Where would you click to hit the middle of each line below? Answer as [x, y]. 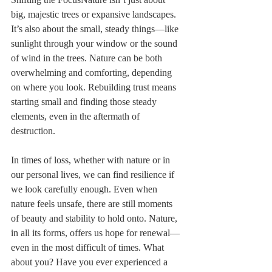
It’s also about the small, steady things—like [96, 29]
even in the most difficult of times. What [89, 248]
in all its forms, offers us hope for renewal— [95, 233]
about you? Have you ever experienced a [90, 262]
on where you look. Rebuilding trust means [95, 87]
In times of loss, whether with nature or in [92, 160]
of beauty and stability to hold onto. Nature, [95, 219]
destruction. [33, 131]
